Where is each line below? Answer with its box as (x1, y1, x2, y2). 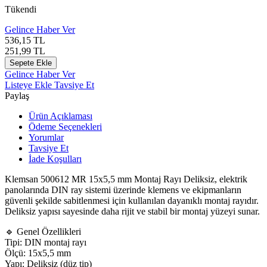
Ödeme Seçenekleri (29, 121, 102, 132)
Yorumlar (29, 132, 64, 142)
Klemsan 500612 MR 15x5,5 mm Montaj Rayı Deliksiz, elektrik (5, 173, 247, 184)
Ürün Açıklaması (29, 110, 92, 121)
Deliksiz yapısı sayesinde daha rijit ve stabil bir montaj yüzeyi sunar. (5, 206, 260, 216)
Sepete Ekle (10, 58, 52, 67)
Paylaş (5, 90, 29, 101)
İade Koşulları (29, 153, 82, 164)
